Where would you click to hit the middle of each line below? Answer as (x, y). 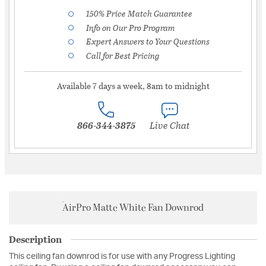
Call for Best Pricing (123, 55)
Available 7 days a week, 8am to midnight (133, 86)
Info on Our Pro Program (130, 27)
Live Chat (169, 125)
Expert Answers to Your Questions (148, 42)
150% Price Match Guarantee (139, 13)
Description (35, 239)
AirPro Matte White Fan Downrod (133, 208)
